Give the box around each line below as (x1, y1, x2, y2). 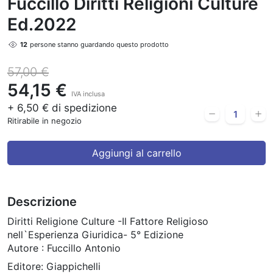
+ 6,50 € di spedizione (7, 102, 117, 115)
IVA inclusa (71, 90, 105, 99)
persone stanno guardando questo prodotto (29, 40, 169, 49)
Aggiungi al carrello (91, 147, 182, 160)
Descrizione (7, 194, 77, 210)
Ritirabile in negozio (7, 116, 82, 126)
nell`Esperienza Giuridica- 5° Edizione (7, 229, 183, 241)
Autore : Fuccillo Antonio (7, 242, 121, 255)
